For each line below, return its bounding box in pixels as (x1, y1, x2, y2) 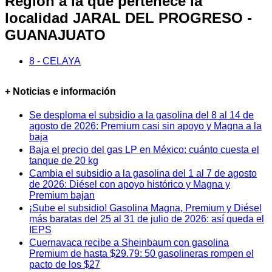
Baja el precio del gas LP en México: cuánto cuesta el (29, 144, 259, 155)
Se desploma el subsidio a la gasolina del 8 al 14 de (29, 110, 254, 121)
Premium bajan (29, 190, 95, 201)
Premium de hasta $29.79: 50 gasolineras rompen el (29, 248, 254, 259)
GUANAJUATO (5, 27, 106, 44)
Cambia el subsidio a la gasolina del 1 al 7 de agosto (29, 168, 257, 179)
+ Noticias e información (5, 86, 116, 97)
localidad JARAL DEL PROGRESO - (5, 10, 252, 27)
